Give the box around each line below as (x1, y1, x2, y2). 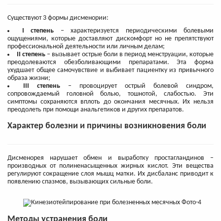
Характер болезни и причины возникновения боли (7, 121, 206, 131)
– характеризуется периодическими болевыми (54, 27, 214, 35)
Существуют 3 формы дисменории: (7, 14, 109, 22)
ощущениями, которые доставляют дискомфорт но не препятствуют (7, 35, 214, 43)
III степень (23, 82, 60, 90)
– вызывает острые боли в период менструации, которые (45, 51, 214, 59)
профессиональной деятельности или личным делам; (7, 43, 165, 51)
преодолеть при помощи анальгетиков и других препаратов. (7, 106, 184, 114)
